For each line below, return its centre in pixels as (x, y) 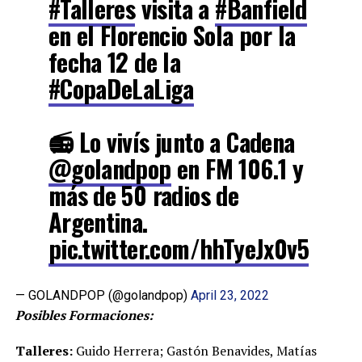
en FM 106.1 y (237, 168)
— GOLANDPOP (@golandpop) (103, 295)
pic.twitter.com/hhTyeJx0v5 (178, 248)
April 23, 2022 (229, 295)
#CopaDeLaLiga (121, 88)
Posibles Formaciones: (84, 315)
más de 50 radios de (143, 195)
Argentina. (98, 222)
